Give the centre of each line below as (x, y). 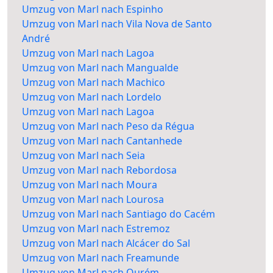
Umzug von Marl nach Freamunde (101, 258)
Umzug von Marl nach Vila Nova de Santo (117, 24)
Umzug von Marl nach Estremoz (96, 229)
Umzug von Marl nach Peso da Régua (108, 126)
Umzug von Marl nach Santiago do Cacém (119, 214)
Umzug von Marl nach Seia (83, 156)
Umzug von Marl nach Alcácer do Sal (106, 243)
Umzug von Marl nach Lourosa (93, 200)
